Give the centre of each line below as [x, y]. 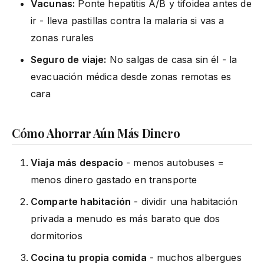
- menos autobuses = [174, 162]
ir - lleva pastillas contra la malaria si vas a [128, 20]
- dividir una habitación [184, 201]
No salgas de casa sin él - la [172, 59]
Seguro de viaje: [69, 59]
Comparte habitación [81, 201]
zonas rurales [62, 37]
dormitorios [57, 235]
